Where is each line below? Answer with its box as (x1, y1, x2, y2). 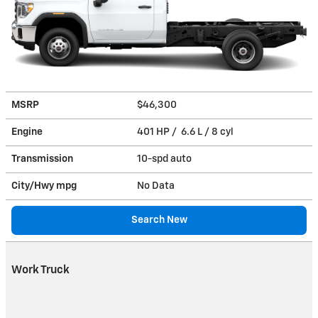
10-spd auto (137, 153, 194, 164)
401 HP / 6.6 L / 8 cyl (137, 126, 236, 137)
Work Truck (11, 264, 70, 275)
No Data (137, 180, 179, 191)
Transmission (11, 153, 73, 164)
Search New (131, 214, 187, 225)
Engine (11, 126, 43, 137)
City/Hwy (11, 180, 56, 191)
